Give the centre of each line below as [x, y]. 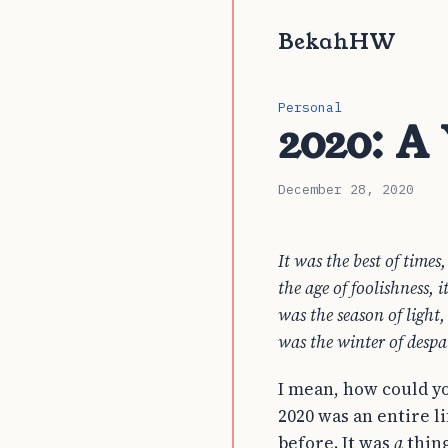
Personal [310, 107]
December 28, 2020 [346, 189]
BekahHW [337, 42]
